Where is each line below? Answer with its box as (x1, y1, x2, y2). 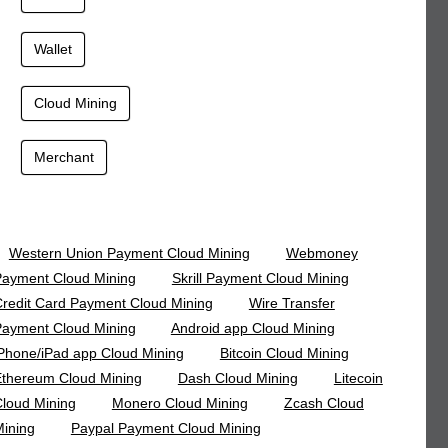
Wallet (33, 41, 72, 58)
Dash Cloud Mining (177, 370, 298, 387)
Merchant (33, 149, 94, 166)
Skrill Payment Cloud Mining (171, 270, 349, 287)
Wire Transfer (248, 295, 335, 312)
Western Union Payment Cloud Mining (8, 245, 250, 262)
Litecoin (333, 370, 383, 387)
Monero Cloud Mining (111, 395, 248, 412)
